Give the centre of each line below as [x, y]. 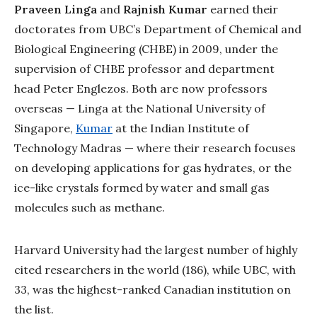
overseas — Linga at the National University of [140, 108]
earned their [243, 9]
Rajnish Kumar [165, 9]
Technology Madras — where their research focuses [155, 148]
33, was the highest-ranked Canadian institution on [152, 289]
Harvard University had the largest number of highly [156, 250]
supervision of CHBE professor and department [144, 69]
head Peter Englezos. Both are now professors [141, 88]
